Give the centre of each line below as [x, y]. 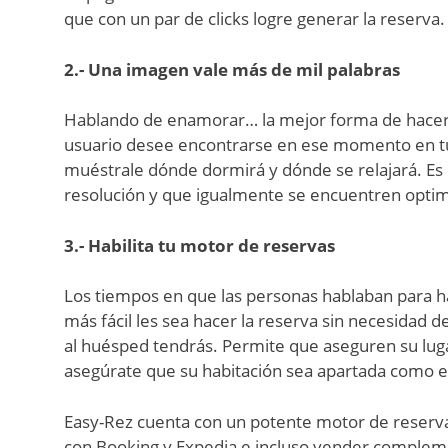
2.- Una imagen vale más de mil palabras [232, 69]
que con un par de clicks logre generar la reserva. [254, 18]
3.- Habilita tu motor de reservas [199, 245]
